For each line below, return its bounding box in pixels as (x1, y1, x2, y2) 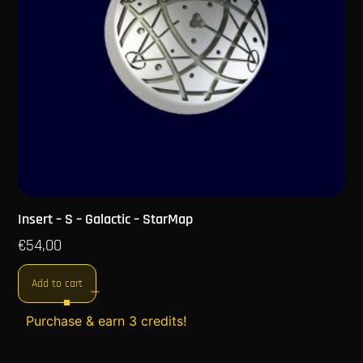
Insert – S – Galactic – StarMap (18, 210, 194, 229)
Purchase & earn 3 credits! (26, 313, 187, 330)
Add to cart (32, 276, 83, 292)
